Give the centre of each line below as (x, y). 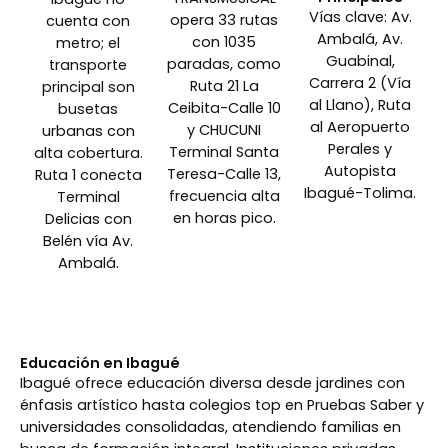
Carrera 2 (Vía (360, 83)
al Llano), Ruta (360, 105)
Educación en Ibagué (100, 363)
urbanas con (88, 131)
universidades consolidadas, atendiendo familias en (210, 427)
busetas (88, 109)
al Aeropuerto (360, 127)
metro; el (88, 43)
